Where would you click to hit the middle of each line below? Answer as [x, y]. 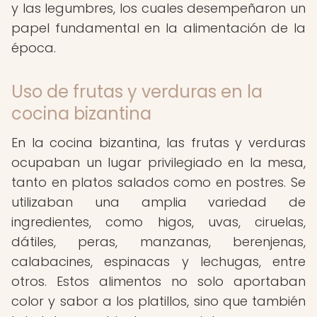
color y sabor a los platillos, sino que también [158, 301]
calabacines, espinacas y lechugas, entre [158, 261]
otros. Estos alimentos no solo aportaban [158, 281]
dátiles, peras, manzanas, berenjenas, [158, 242]
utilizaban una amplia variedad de [158, 202]
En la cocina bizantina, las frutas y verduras [158, 143]
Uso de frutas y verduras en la [137, 92]
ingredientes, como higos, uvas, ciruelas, [158, 222]
